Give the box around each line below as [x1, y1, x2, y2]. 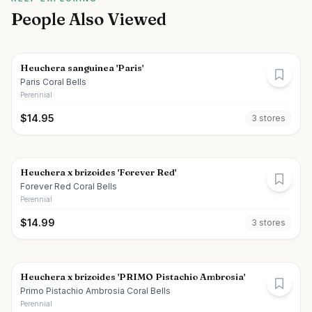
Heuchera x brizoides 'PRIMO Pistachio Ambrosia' [20, 271, 245, 282]
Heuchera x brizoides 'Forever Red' [20, 166, 176, 178]
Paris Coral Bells [20, 77, 86, 87]
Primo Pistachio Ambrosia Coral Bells [20, 286, 171, 296]
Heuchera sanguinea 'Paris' [20, 62, 143, 73]
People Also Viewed [11, 9, 166, 29]
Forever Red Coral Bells [20, 181, 117, 192]
